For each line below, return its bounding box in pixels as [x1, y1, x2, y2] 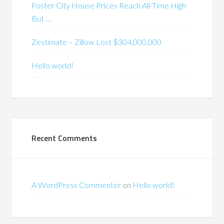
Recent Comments [31, 132, 97, 144]
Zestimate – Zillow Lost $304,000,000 [31, 37, 162, 47]
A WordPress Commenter [31, 180, 121, 190]
